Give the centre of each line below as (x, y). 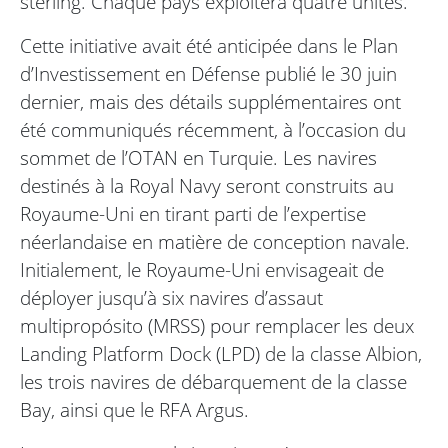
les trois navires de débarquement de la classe (213, 382)
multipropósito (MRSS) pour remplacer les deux (217, 326)
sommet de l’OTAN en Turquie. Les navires (198, 158)
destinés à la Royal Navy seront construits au (207, 186)
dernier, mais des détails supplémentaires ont (210, 102)
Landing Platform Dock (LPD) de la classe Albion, (221, 354)
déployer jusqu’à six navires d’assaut (171, 298)
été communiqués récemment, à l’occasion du (213, 130)
